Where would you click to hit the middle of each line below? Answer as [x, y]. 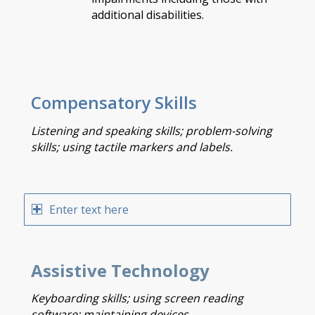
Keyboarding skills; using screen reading [137, 298]
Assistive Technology [120, 270]
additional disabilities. [147, 14]
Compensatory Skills [114, 102]
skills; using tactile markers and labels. [131, 147]
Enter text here [89, 210]
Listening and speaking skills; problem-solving [151, 130]
